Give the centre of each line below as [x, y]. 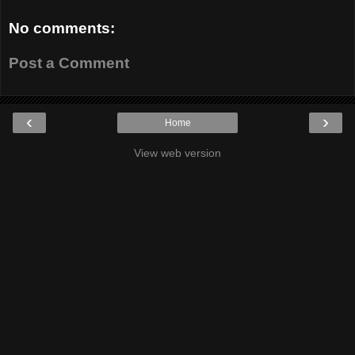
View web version [177, 153]
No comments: [62, 29]
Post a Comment [69, 63]
